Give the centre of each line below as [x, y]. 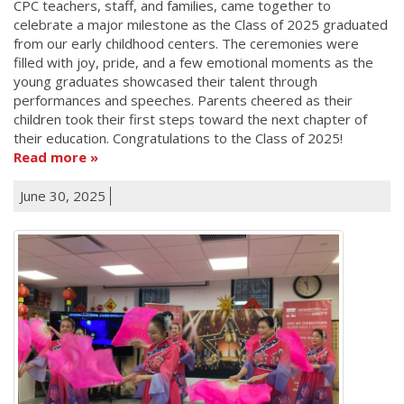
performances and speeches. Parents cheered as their [183, 101]
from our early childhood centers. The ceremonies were [186, 44]
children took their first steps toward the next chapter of [190, 119]
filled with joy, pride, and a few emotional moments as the [193, 63]
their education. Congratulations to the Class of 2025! [178, 138]
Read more [50, 157]
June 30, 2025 [63, 196]
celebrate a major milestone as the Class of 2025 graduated [201, 25]
